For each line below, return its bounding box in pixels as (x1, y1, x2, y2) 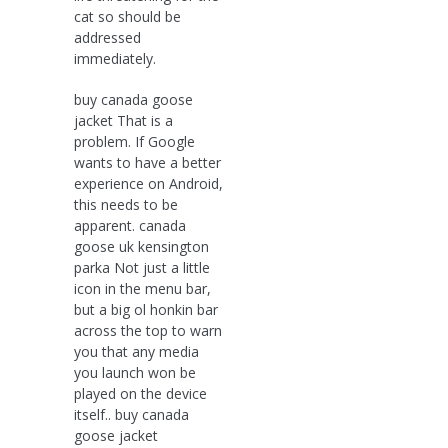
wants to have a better (74, 152, 221, 172)
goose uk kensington (74, 236, 209, 256)
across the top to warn (74, 320, 222, 340)
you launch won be (74, 362, 196, 382)
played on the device (74, 383, 207, 403)
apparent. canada (74, 215, 186, 235)
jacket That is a (74, 110, 173, 130)
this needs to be (74, 194, 178, 214)
